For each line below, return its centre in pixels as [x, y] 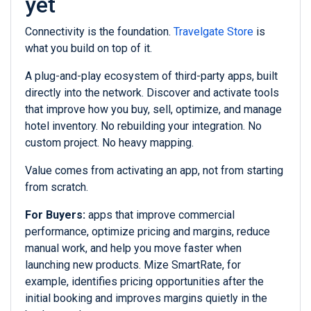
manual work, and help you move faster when [133, 249]
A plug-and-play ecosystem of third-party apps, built [151, 76]
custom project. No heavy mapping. [109, 143]
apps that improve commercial [160, 215]
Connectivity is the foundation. [99, 32]
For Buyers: [55, 215]
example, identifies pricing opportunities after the [144, 282]
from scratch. [57, 187]
